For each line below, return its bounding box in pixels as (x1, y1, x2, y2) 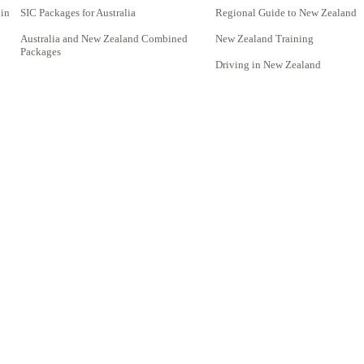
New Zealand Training (215, 32, 314, 45)
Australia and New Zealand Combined (20, 32, 188, 45)
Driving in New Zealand (215, 58, 321, 71)
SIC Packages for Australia (20, 6, 136, 19)
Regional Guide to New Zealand (215, 6, 357, 19)
